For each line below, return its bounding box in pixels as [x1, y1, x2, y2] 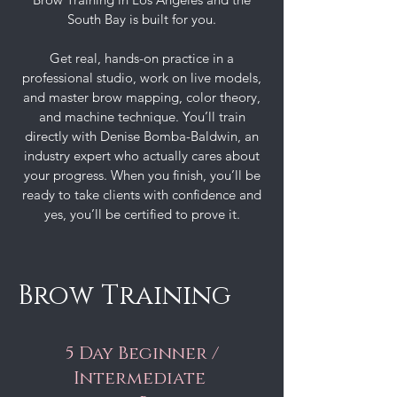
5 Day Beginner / [65, 341, 219, 365]
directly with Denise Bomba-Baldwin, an [25, 127, 259, 144]
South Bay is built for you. [67, 10, 216, 27]
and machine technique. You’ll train [38, 107, 245, 125]
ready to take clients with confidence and [22, 185, 261, 203]
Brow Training [18, 277, 231, 314]
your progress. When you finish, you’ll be [23, 166, 261, 183]
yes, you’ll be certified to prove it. [43, 205, 240, 222]
